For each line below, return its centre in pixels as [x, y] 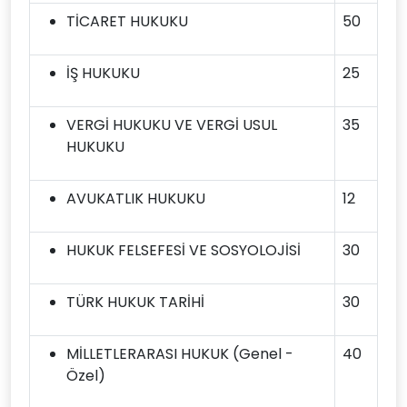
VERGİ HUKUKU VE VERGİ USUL [172, 125]
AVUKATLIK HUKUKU [136, 199]
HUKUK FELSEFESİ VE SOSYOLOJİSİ [184, 250]
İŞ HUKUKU [103, 73]
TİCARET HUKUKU [127, 21]
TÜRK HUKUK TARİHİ [135, 302]
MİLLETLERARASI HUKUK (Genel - [180, 354]
